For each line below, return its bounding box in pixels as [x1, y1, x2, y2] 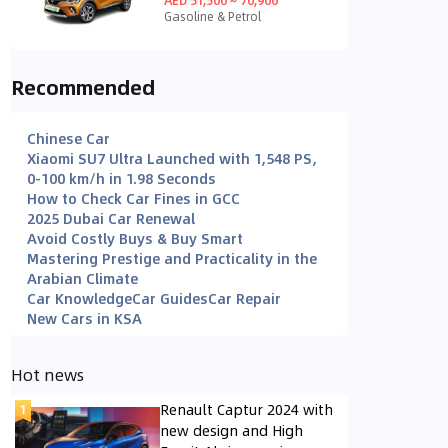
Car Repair [208, 287, 281, 310]
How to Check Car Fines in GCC [27, 187, 240, 210]
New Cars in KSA [27, 307, 142, 330]
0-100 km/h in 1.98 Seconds [27, 167, 216, 190]
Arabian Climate [27, 267, 138, 290]
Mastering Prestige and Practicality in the [27, 247, 317, 270]
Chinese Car [27, 127, 110, 150]
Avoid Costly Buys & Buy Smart [27, 227, 243, 250]
